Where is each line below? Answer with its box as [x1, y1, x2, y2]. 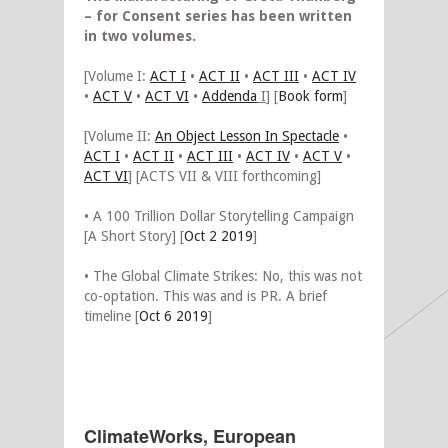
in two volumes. [84, 28, 196, 45]
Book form [278, 88, 343, 105]
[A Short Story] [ [84, 228, 184, 245]
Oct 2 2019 [184, 228, 253, 245]
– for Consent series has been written [84, 8, 352, 25]
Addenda [202, 88, 257, 105]
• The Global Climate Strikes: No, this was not [84, 268, 362, 285]
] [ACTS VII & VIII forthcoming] [128, 168, 321, 185]
